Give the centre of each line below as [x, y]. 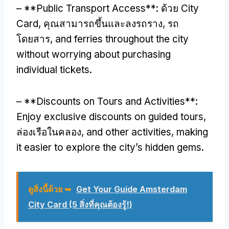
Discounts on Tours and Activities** [116, 101]
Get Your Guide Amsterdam [132, 189]
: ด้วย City [177, 8]
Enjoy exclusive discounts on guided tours [110, 117]
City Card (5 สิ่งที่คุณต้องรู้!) [80, 204]
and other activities [129, 132]
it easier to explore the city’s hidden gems [109, 147]
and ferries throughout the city [122, 39]
